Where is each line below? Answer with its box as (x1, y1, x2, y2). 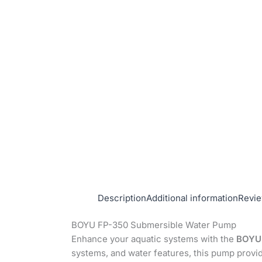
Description (98, 192, 146, 204)
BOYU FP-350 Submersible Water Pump (71, 219, 236, 231)
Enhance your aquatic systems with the (71, 233, 236, 245)
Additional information (146, 192, 238, 204)
